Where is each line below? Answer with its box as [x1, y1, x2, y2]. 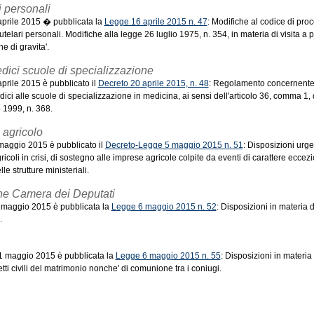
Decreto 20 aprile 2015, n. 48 [97, 78, 209, 88]
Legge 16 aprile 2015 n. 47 [104, 17, 207, 27]
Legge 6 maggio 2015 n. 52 [111, 202, 217, 212]
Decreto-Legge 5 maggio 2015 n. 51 [104, 140, 243, 150]
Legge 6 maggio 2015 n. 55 [115, 251, 221, 261]
